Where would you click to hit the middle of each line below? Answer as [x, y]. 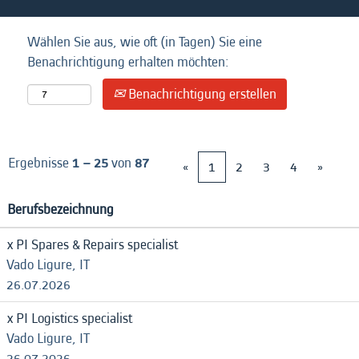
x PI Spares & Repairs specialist [93, 245]
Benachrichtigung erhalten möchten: [128, 62]
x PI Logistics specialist [70, 319]
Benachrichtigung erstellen [201, 94]
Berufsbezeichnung [61, 210]
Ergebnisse [40, 163]
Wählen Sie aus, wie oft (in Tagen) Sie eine [145, 42]
